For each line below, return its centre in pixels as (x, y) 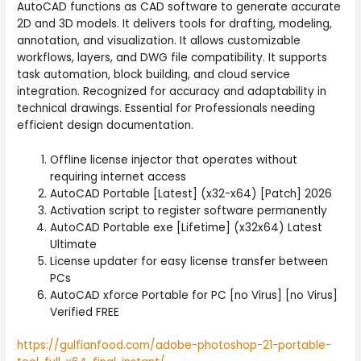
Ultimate (74, 244)
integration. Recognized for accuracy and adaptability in (172, 91)
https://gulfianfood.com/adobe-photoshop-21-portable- (174, 346)
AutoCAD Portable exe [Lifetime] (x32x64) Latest (187, 227)
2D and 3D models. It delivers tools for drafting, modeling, (175, 23)
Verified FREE (85, 312)
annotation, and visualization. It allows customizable (159, 40)
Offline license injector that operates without (174, 160)
